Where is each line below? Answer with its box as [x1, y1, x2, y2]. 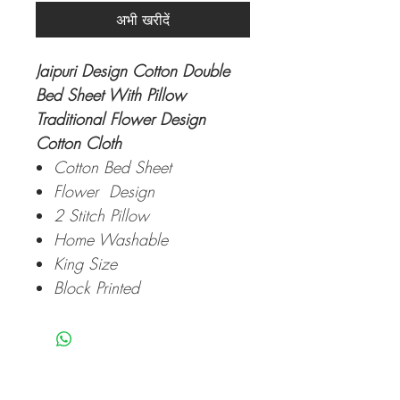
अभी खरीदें [116, 10, 170, 30]
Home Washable [54, 229, 173, 251]
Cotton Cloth [36, 132, 127, 154]
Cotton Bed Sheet [54, 156, 177, 179]
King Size [54, 253, 122, 275]
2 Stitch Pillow [54, 204, 154, 227]
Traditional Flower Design [36, 108, 205, 130]
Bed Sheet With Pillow [36, 84, 186, 106]
